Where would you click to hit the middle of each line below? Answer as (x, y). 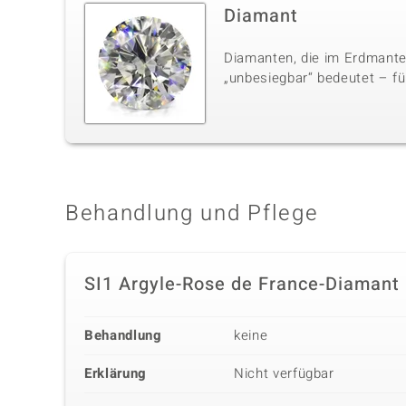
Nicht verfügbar (284, 374)
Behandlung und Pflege (192, 214)
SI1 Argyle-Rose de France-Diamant (242, 285)
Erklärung (116, 374)
